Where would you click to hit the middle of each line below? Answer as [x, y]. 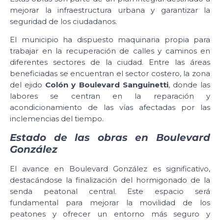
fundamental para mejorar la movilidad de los [110, 202]
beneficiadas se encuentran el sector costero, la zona [110, 74]
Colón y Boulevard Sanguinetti [107, 85]
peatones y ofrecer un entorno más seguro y [110, 214]
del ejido [28, 85]
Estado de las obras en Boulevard [110, 137]
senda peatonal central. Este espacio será [110, 191]
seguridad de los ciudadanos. [63, 21]
